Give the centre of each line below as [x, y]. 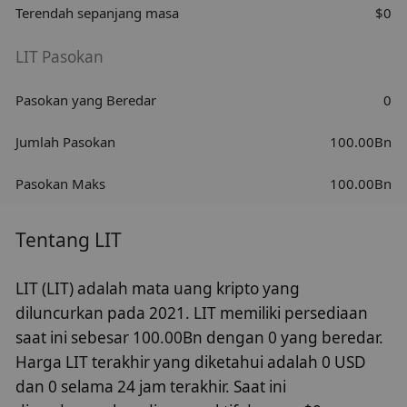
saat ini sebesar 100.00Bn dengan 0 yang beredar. [200, 338]
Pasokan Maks [61, 183]
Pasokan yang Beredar [86, 100]
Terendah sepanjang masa [98, 13]
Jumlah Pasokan [66, 141]
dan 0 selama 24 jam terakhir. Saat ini [151, 387]
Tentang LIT [69, 240]
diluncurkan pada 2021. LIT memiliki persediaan [192, 313]
